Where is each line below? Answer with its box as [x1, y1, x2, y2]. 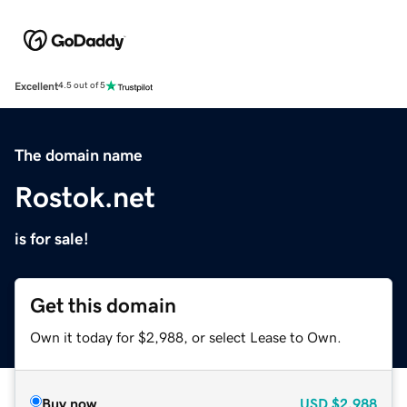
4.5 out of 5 [58, 81, 105, 91]
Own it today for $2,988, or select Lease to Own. [30, 329, 342, 344]
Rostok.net [15, 182, 155, 212]
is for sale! [15, 230, 89, 247]
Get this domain [30, 294, 176, 316]
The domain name [15, 146, 143, 164]
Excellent [15, 80, 58, 92]
